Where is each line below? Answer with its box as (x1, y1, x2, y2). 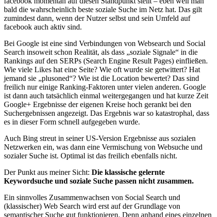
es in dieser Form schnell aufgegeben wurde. (4, 117, 140, 126)
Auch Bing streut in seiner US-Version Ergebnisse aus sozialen (4, 134, 196, 142)
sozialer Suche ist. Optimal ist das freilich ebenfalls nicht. (4, 151, 177, 160)
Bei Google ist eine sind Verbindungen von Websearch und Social (4, 39, 205, 47)
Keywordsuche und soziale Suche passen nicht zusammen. (4, 176, 194, 185)
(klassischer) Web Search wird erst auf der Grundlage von (4, 201, 180, 210)
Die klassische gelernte (92, 168, 165, 176)
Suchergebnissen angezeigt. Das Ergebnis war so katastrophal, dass (4, 108, 209, 117)
